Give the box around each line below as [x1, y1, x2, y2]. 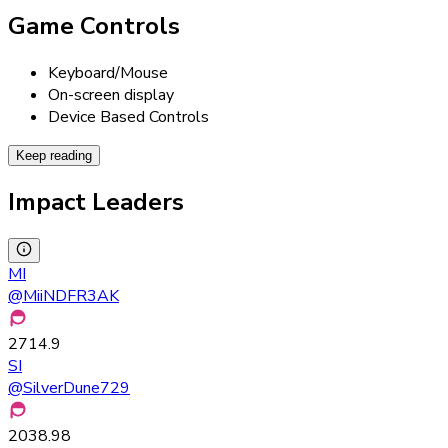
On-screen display [48, 83, 174, 106]
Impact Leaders [8, 185, 184, 218]
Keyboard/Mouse [48, 61, 168, 84]
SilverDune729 [23, 376, 130, 399]
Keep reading [16, 147, 92, 163]
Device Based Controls [48, 105, 209, 128]
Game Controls [8, 9, 180, 42]
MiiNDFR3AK [23, 284, 119, 307]
